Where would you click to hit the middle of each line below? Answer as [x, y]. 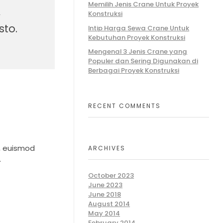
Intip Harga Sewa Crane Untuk [139, 28]
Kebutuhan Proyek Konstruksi [137, 37]
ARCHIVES [107, 148]
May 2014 [104, 214]
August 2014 [109, 204]
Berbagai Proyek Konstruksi [134, 70]
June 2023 [106, 185]
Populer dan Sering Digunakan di [143, 61]
